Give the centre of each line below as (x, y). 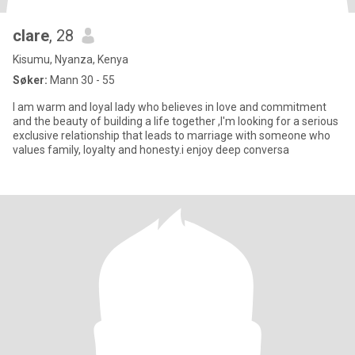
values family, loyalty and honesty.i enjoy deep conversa (151, 150)
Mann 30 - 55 (81, 80)
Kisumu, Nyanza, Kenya (71, 59)
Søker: (30, 80)
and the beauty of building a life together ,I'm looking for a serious (176, 121)
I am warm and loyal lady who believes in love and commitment (170, 107)
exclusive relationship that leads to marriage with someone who (172, 136)
